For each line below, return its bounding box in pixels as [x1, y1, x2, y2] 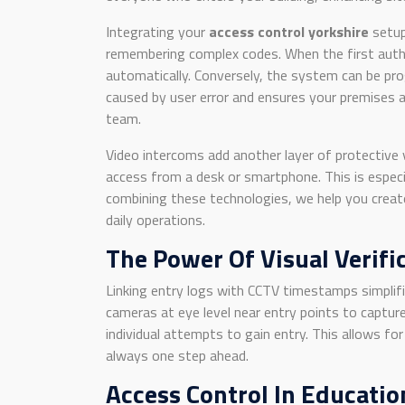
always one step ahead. [106, 344, 249, 366]
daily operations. [106, 209, 205, 231]
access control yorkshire [209, 21, 369, 42]
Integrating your [106, 21, 209, 42]
